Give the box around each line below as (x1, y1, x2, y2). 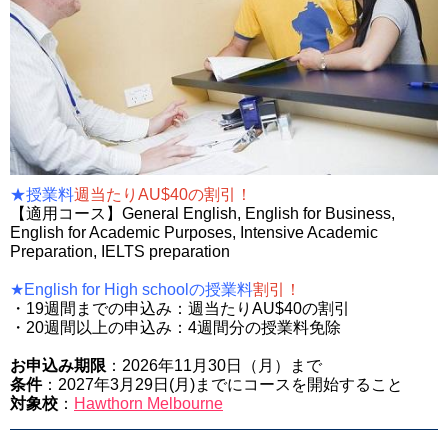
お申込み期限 (10, 357, 106, 375)
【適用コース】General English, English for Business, (10, 205, 395, 223)
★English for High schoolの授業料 (10, 281, 253, 299)
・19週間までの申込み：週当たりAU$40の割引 (10, 300, 350, 318)
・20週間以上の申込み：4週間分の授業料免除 (10, 319, 341, 337)
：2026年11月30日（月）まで (106, 357, 322, 375)
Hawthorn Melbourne (74, 395, 223, 413)
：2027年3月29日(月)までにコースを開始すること (42, 376, 403, 394)
